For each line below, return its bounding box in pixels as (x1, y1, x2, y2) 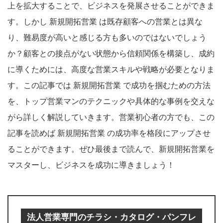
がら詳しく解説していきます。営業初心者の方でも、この (7, 111, 215, 122)
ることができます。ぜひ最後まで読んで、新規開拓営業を (7, 143, 215, 154)
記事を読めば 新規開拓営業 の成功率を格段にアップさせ (7, 127, 211, 138)
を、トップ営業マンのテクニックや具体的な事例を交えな (7, 95, 215, 107)
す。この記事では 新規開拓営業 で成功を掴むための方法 (7, 79, 211, 91)
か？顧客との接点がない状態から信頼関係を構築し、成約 (7, 47, 215, 59)
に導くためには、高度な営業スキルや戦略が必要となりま (7, 63, 215, 75)
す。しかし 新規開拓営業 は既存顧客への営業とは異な (7, 15, 203, 27)
